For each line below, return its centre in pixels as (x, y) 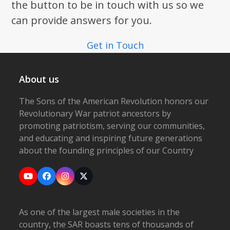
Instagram (84, 179)
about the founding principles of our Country (107, 150)
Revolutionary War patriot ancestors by (95, 113)
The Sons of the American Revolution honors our (114, 101)
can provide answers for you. (82, 20)
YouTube (45, 179)
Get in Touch (115, 45)
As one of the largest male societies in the (100, 212)
